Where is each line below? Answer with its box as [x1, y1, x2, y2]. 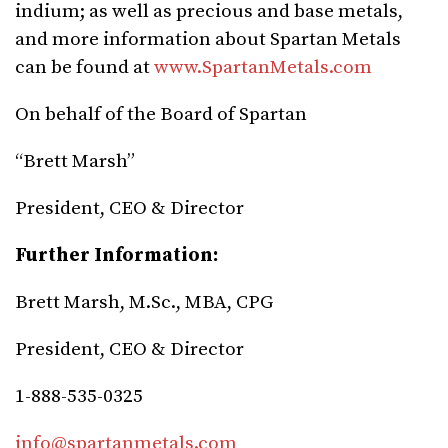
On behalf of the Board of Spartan [15, 103, 307, 127]
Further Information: [15, 244, 218, 268]
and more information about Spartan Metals [15, 28, 401, 52]
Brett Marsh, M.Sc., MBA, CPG [15, 291, 273, 315]
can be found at [15, 56, 154, 80]
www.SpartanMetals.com [154, 56, 372, 80]
